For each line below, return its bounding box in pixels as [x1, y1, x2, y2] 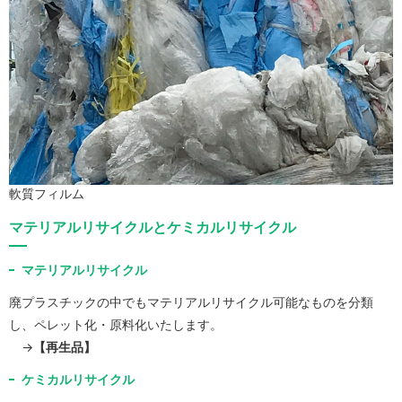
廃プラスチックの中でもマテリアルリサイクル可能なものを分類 [9, 294, 373, 310]
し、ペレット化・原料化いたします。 [9, 317, 223, 333]
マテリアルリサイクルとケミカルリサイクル [9, 218, 296, 237]
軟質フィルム [9, 186, 84, 202]
